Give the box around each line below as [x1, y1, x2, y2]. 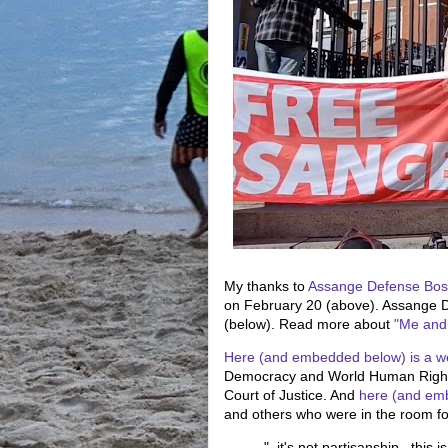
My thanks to [224, 277, 308, 294]
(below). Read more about [224, 315, 394, 332]
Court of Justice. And [224, 386, 359, 403]
